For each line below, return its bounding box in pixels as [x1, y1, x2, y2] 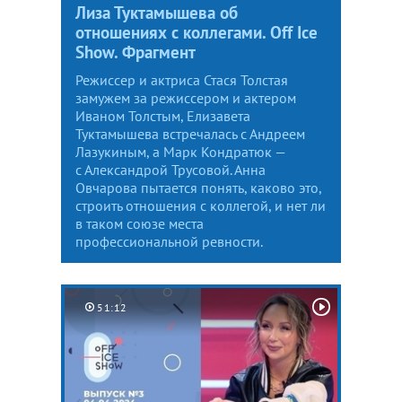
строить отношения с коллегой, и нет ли [75, 196, 326, 214]
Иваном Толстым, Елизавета [75, 106, 250, 125]
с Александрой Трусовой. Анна [75, 160, 266, 179]
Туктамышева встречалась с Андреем [75, 124, 305, 143]
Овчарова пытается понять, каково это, [75, 178, 321, 197]
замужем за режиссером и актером [75, 88, 296, 107]
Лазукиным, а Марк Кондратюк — [75, 142, 285, 161]
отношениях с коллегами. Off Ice [75, 21, 318, 43]
